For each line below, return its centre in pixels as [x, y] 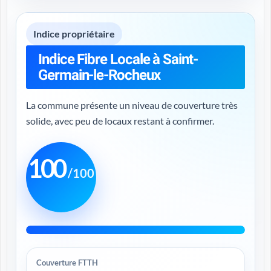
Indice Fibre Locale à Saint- [118, 59]
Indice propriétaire [74, 34]
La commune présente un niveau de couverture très [132, 105]
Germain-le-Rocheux [99, 75]
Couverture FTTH [67, 263]
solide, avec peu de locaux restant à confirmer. [120, 121]
